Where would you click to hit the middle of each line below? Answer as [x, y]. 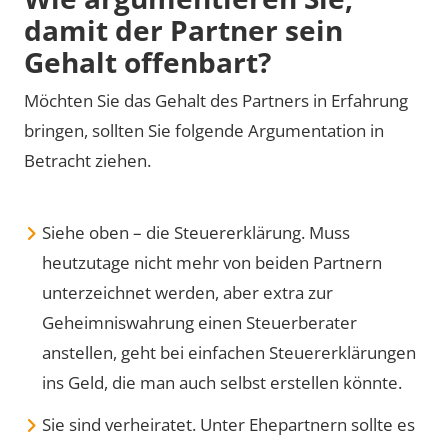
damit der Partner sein [183, 30]
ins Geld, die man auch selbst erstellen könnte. [222, 382]
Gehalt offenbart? [147, 62]
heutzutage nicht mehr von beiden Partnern [212, 262]
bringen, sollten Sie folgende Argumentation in [204, 130]
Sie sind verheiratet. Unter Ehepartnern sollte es [228, 424]
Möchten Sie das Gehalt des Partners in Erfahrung [216, 100]
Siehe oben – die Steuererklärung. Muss [196, 232]
